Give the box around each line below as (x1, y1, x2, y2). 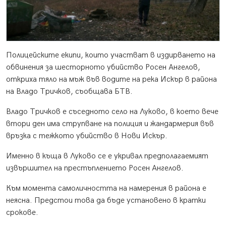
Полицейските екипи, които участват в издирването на (6, 50, 215, 61)
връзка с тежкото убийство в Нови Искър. (6, 131, 167, 141)
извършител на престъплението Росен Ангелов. (6, 163, 184, 174)
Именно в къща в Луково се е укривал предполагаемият (6, 151, 208, 161)
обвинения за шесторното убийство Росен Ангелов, (6, 63, 200, 73)
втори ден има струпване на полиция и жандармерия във (6, 119, 214, 129)
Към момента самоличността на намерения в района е (6, 184, 206, 194)
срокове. (6, 208, 38, 218)
